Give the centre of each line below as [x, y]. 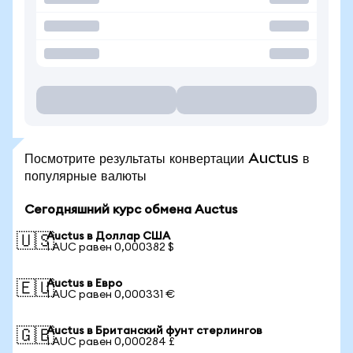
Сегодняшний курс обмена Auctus [131, 210]
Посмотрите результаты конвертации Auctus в [167, 158]
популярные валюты [85, 175]
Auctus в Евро [84, 284]
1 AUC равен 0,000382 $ [110, 247]
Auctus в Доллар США [108, 236]
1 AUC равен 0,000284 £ [111, 342]
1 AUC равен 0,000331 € [111, 295]
